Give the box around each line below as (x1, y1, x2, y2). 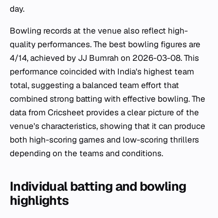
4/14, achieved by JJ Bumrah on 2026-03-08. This (10, 53, 199, 63)
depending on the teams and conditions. (10, 148, 163, 159)
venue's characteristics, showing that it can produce (10, 121, 205, 131)
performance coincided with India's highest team (10, 66, 194, 77)
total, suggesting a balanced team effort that (10, 80, 179, 91)
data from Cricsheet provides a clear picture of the (10, 107, 199, 118)
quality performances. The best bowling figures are (10, 39, 200, 50)
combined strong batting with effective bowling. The (10, 93, 205, 104)
